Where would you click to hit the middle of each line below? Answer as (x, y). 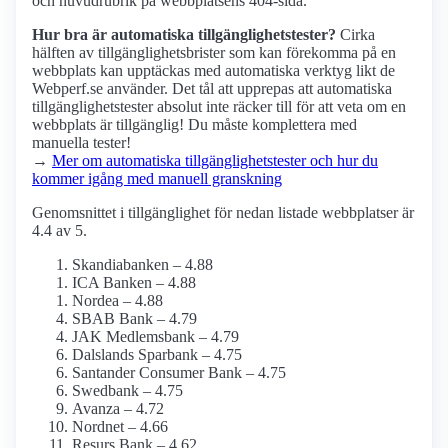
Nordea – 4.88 (117, 301)
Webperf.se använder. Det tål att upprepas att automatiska (212, 89)
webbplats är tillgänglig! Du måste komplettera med (194, 125)
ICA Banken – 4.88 (134, 283)
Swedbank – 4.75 (127, 391)
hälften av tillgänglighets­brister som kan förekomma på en (214, 53)
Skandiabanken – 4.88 (142, 265)
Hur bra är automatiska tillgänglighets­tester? (184, 35)
